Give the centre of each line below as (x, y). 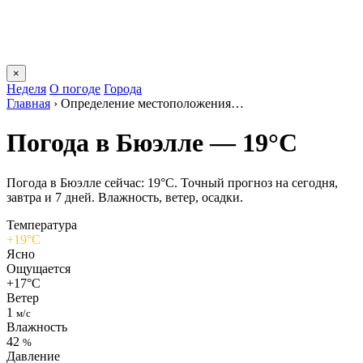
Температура (42, 224)
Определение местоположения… (152, 103)
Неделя (26, 89)
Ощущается (38, 268)
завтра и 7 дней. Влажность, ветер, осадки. (125, 197)
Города (123, 89)
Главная (28, 103)
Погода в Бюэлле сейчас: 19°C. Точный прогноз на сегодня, (172, 182)
